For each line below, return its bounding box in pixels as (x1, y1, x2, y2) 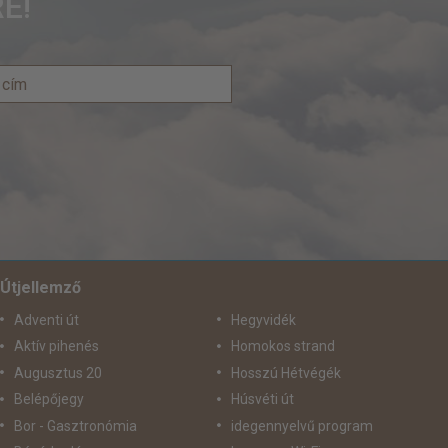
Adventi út (14, 311, 79, 328)
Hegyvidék (230, 311, 296, 328)
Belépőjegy (14, 391, 84, 408)
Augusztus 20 (14, 364, 102, 381)
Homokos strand (230, 338, 335, 355)
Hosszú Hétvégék (230, 364, 341, 381)
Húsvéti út (230, 391, 294, 408)
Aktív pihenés (14, 338, 99, 355)
